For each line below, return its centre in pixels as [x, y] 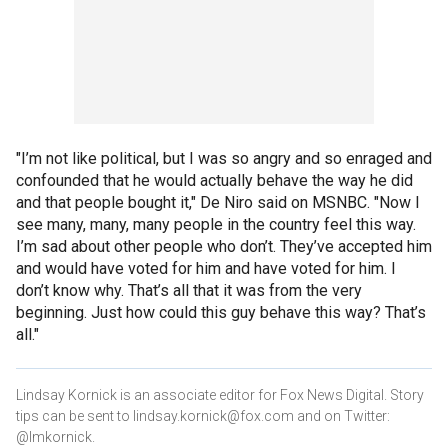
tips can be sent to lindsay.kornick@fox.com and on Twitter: [203, 415]
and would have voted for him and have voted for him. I [206, 268]
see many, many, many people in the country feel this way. [216, 224]
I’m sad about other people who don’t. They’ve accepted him [224, 246]
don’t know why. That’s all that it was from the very [189, 290]
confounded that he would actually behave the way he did [214, 180]
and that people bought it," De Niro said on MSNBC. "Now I [218, 202]
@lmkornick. [55, 436]
